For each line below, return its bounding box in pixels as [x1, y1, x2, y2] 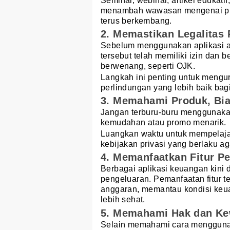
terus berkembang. [101, 16, 172, 25]
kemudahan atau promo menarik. [101, 118, 226, 127]
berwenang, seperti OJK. [101, 61, 196, 70]
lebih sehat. [101, 195, 145, 204]
